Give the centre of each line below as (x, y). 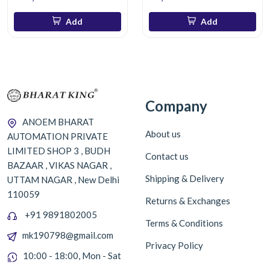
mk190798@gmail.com (68, 235)
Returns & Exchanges (188, 201)
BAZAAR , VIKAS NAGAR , (59, 165)
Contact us (167, 156)
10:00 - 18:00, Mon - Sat (72, 255)
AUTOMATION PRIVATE (58, 136)
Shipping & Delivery (185, 178)
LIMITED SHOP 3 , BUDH (59, 150)
